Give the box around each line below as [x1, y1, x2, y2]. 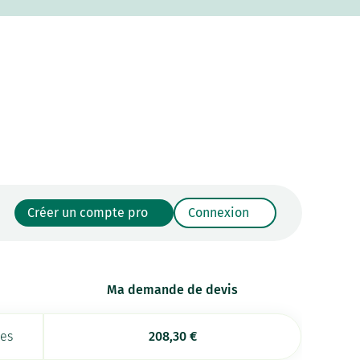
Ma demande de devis [107, 281, 239, 297]
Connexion [187, 204, 249, 220]
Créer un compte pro [27, 204, 148, 220]
